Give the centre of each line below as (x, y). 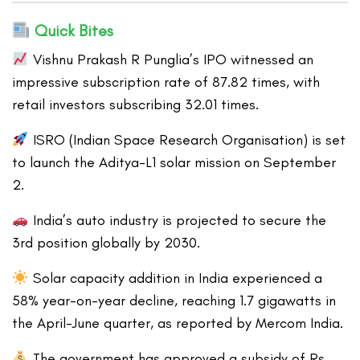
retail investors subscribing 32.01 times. (136, 105)
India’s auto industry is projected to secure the (177, 221)
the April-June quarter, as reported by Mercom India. (178, 323)
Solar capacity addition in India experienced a (175, 278)
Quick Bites (72, 31)
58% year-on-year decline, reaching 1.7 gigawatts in (174, 301)
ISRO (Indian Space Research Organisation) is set (187, 140)
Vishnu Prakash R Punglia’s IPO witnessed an (171, 60)
